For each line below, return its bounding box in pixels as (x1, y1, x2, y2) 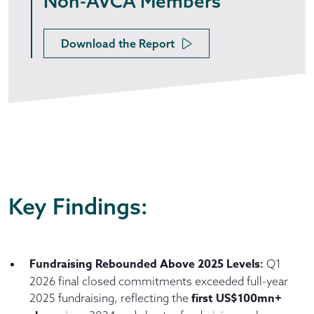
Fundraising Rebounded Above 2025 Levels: (29, 255, 264, 273)
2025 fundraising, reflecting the (29, 290, 191, 305)
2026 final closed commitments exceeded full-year (29, 273, 288, 288)
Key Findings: (8, 191, 153, 220)
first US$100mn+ (191, 289, 282, 307)
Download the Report (61, 36, 175, 50)
